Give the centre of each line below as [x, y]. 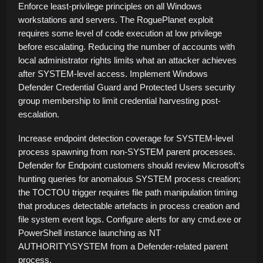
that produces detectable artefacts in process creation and [129, 205]
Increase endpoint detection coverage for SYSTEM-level [126, 138]
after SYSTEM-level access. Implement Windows [113, 73]
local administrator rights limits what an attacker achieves [127, 60]
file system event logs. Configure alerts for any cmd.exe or [130, 219]
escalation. [39, 114]
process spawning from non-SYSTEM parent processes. [127, 151]
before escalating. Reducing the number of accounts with [127, 46]
